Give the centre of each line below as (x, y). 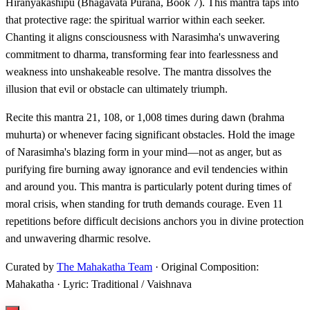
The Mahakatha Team (104, 267)
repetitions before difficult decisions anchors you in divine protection (155, 221)
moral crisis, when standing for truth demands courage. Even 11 (144, 204)
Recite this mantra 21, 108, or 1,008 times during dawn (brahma (145, 118)
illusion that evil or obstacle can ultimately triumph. (117, 89)
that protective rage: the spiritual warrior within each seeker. (135, 20)
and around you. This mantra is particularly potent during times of (148, 187)
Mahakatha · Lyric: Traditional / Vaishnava (99, 284)
